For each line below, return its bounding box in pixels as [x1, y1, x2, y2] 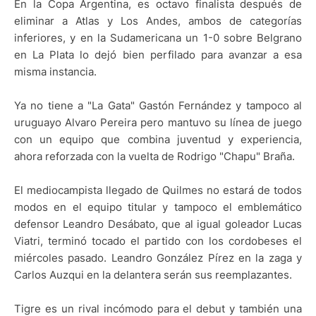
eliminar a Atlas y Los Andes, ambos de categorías [14, 13, 302, 28]
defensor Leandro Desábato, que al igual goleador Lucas [14, 217, 302, 231]
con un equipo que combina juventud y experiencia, [14, 132, 302, 146]
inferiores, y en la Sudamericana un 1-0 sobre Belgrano [14, 30, 302, 44]
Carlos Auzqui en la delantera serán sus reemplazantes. [14, 267, 292, 281]
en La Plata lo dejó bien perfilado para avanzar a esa [14, 47, 302, 61]
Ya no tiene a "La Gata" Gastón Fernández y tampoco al [14, 98, 302, 112]
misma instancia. [14, 64, 97, 78]
